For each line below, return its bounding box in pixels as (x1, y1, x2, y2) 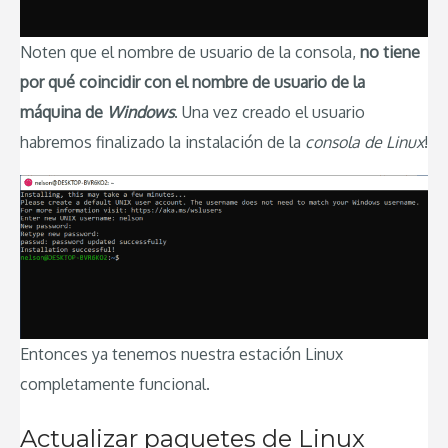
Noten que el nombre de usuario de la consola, (20, 41, 360, 62)
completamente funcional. (20, 374, 214, 395)
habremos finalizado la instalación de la (20, 131, 305, 152)
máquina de (20, 101, 107, 122)
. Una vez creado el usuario (174, 101, 365, 122)
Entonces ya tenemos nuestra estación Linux (20, 344, 343, 365)
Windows (107, 101, 174, 122)
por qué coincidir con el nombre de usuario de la (20, 71, 365, 92)
